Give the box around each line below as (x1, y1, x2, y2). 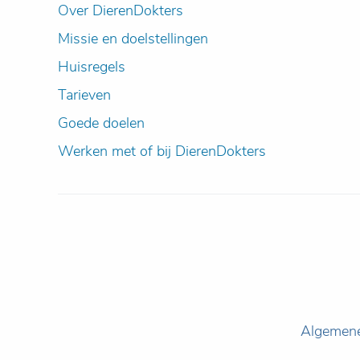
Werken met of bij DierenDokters (58, 141, 266, 161)
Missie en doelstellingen (58, 29, 208, 48)
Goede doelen (58, 113, 145, 133)
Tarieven (58, 85, 111, 104)
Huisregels (58, 57, 125, 76)
